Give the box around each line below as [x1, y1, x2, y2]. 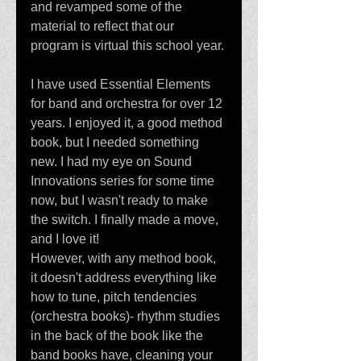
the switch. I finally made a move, [31, 213, 222, 226]
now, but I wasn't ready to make [31, 193, 211, 207]
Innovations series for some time [31, 174, 218, 188]
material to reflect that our [31, 19, 177, 33]
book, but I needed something [31, 135, 202, 149]
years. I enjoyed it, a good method [31, 116, 226, 130]
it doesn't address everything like [31, 271, 220, 284]
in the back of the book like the [31, 329, 206, 342]
